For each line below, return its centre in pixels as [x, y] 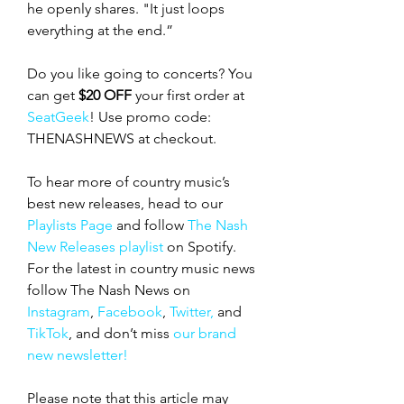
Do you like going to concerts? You [142, 73]
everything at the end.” [100, 30]
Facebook [130, 311]
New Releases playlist [95, 246]
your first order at [190, 95]
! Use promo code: [152, 116]
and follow [150, 225]
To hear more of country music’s [130, 181]
